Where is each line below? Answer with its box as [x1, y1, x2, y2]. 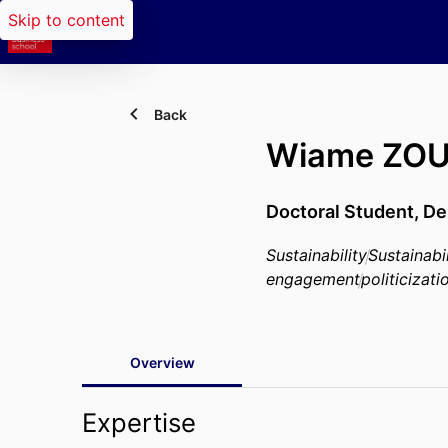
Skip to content [8, 10, 125, 30]
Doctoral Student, [266, 201, 423, 222]
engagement [266, 269, 360, 289]
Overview [129, 354, 195, 371]
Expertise [82, 407, 196, 438]
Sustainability [266, 245, 367, 265]
